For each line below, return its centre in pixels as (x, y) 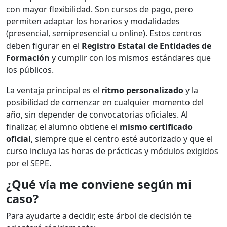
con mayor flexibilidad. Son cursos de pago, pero (100, 9)
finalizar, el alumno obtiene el (63, 127)
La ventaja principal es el (54, 90)
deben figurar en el (44, 46)
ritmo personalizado (142, 90)
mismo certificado (156, 127)
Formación (28, 58)
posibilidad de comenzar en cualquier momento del (105, 103)
